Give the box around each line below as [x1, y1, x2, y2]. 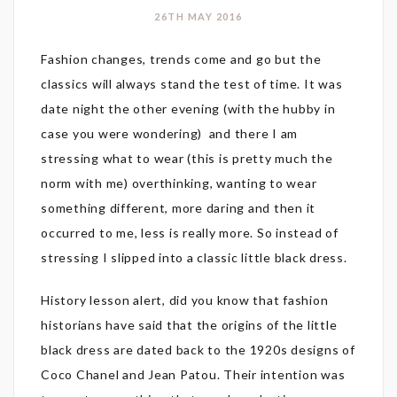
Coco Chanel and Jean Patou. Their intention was [41, 367, 346, 383]
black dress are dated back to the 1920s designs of [41, 342, 355, 358]
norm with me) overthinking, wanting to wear [41, 175, 317, 191]
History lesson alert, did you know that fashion [41, 292, 329, 308]
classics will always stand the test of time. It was [41, 76, 343, 92]
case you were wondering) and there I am [41, 126, 298, 142]
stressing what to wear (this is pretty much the [41, 151, 333, 167]
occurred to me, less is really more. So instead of [41, 225, 339, 241]
